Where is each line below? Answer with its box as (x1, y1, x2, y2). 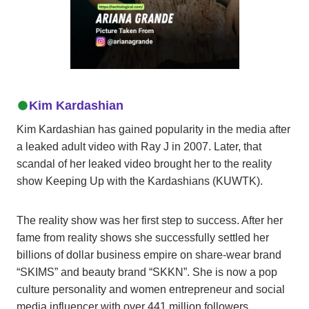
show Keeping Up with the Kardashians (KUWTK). (17, 175, 263, 187)
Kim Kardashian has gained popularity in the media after (17, 123, 290, 135)
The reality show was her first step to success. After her (17, 214, 283, 226)
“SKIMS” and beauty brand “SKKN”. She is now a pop (17, 266, 277, 278)
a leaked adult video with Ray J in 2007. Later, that (17, 140, 261, 152)
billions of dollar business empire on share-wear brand (17, 248, 281, 261)
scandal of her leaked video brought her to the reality (17, 157, 272, 170)
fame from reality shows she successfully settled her (17, 231, 269, 243)
